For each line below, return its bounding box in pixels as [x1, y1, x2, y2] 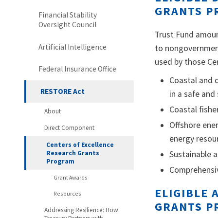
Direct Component [44, 124, 94, 132]
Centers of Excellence [46, 140, 114, 149]
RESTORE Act [40, 86, 85, 96]
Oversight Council [38, 20, 96, 30]
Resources [54, 189, 81, 197]
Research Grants [46, 148, 99, 157]
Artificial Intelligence [38, 42, 107, 52]
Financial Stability [38, 10, 97, 20]
